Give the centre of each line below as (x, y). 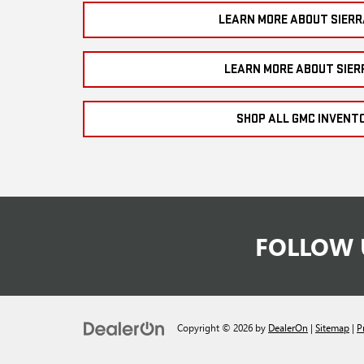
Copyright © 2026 (216, 328)
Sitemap (332, 328)
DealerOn (288, 328)
